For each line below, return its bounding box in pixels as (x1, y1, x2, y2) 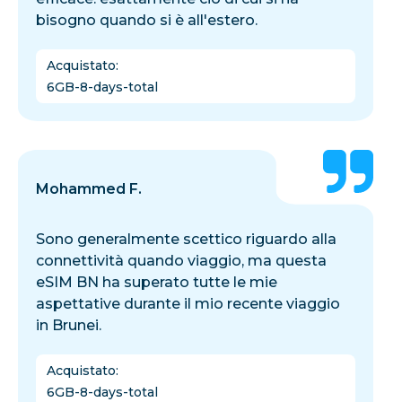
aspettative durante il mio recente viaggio (36, 294, 340, 312)
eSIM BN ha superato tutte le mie (36, 273, 277, 291)
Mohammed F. (36, 179, 142, 197)
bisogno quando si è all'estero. (36, 11, 258, 29)
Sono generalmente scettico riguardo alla (36, 230, 336, 248)
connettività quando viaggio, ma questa (36, 251, 327, 269)
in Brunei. (36, 316, 101, 334)
